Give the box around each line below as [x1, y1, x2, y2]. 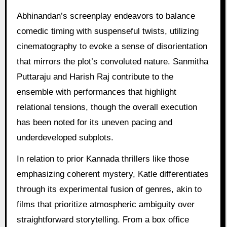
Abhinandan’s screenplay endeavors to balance [16, 11, 195, 21]
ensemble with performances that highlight [16, 87, 176, 97]
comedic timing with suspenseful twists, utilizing [16, 26, 199, 36]
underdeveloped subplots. [16, 132, 113, 142]
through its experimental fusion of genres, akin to [16, 184, 202, 195]
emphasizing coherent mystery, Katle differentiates [16, 169, 209, 179]
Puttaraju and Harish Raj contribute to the [16, 71, 173, 82]
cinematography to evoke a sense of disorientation [16, 41, 207, 51]
